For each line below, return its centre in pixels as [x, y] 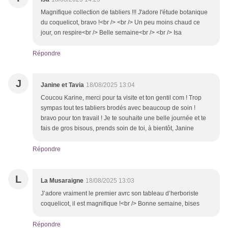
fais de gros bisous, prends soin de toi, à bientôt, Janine [117, 129]
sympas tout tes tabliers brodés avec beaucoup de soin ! [118, 108]
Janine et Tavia [62, 85]
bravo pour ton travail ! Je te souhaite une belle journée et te [123, 118]
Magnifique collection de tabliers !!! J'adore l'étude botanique [124, 12]
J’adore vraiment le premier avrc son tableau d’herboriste [120, 194]
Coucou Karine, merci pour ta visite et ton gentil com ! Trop [121, 98]
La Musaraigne [62, 181]
